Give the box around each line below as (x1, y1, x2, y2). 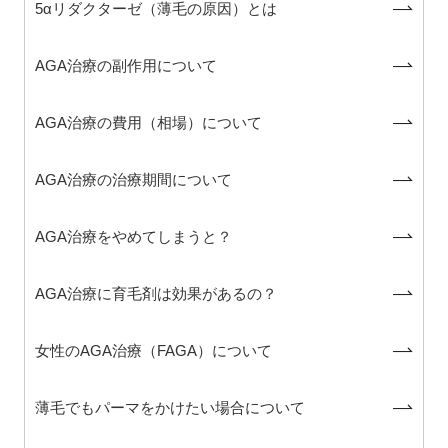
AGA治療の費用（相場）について (34, 113, 262, 131)
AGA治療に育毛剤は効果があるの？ (34, 284, 277, 302)
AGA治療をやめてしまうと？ (34, 227, 232, 245)
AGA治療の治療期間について (34, 170, 232, 188)
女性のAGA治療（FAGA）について (34, 341, 272, 359)
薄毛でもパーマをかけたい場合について (34, 398, 305, 416)
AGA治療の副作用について (34, 56, 217, 74)
